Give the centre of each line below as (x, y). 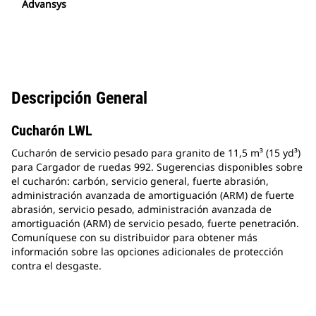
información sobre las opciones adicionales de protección (147, 252)
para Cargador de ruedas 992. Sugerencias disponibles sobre (157, 167)
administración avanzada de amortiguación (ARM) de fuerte (153, 195)
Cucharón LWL (52, 131)
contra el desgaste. (56, 266)
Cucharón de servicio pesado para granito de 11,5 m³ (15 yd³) (156, 153)
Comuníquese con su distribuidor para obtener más (134, 238)
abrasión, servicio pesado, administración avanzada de (141, 209)
